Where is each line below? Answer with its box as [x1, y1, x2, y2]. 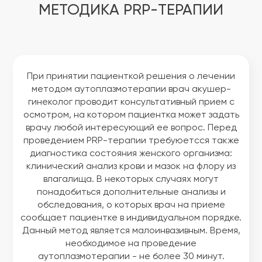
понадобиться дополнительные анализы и [36, 188, 226, 197]
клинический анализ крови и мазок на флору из [26, 162, 236, 171]
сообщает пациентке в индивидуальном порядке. [20, 213, 242, 223]
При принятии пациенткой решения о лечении [27, 72, 235, 81]
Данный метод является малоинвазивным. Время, [22, 226, 240, 236]
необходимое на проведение [65, 239, 196, 249]
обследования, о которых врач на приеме [37, 201, 225, 210]
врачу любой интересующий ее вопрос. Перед [25, 123, 237, 133]
